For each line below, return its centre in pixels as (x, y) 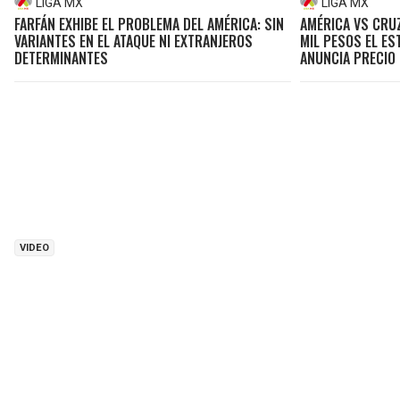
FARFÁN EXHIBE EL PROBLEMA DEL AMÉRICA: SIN (149, 24)
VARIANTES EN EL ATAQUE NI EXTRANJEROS (133, 41)
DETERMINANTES (61, 58)
